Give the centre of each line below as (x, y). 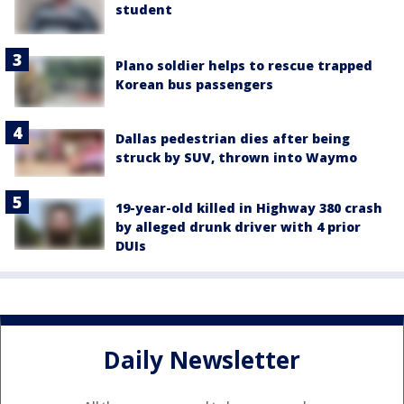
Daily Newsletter (202, 359)
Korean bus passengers (194, 85)
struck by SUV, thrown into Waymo (236, 157)
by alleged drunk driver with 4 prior (238, 227)
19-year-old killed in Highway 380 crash (249, 208)
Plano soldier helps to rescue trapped (244, 66)
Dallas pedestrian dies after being (233, 138)
